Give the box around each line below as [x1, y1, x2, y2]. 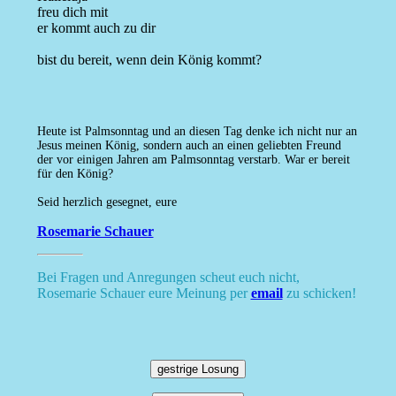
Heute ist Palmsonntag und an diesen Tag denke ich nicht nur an [36, 125, 357, 139]
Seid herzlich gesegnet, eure [36, 195, 177, 209]
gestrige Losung [157, 362, 239, 377]
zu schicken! [282, 286, 356, 301]
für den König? [36, 167, 113, 181]
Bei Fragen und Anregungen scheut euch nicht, [36, 270, 300, 286]
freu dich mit [36, 4, 108, 20]
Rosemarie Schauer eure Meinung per [36, 286, 251, 301]
